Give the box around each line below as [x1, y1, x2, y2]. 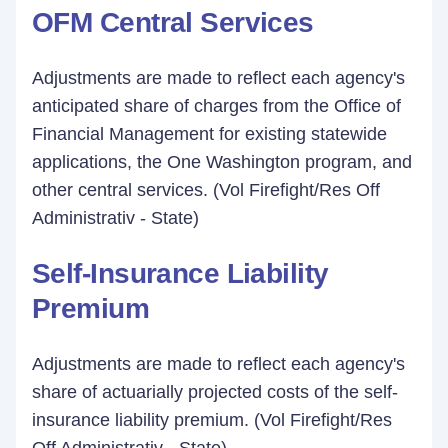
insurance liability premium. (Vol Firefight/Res [32, 410, 392, 430]
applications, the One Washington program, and [32, 152, 412, 172]
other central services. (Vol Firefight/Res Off [32, 180, 380, 200]
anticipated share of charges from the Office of [32, 96, 401, 116]
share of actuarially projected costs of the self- [32, 382, 398, 402]
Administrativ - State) [32, 208, 199, 228]
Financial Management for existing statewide [32, 124, 387, 144]
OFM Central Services [32, 7, 314, 38]
